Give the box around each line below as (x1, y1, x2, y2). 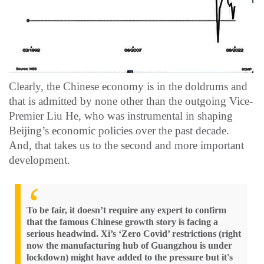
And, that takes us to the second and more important (9, 138, 244, 151)
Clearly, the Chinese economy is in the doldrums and (9, 80, 247, 93)
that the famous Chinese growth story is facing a (27, 216, 218, 227)
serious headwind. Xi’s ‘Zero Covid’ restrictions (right (27, 228, 241, 239)
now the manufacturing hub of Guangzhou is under (27, 240, 232, 250)
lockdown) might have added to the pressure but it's (27, 252, 233, 262)
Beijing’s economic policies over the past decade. (9, 124, 229, 137)
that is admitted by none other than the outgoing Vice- (9, 94, 253, 107)
